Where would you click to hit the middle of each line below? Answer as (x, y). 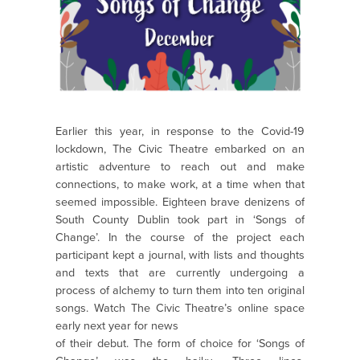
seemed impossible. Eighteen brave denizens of (180, 202)
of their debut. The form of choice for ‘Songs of (180, 344)
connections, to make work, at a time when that (180, 185)
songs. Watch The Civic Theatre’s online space (180, 309)
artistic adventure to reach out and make (180, 167)
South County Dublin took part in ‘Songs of (180, 220)
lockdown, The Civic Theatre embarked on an (180, 149)
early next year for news (117, 326)
